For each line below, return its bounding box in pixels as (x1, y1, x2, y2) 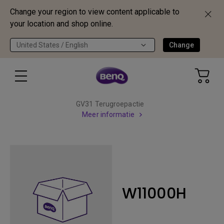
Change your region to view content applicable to (10, 7, 179, 16)
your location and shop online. (10, 19, 113, 28)
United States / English (16, 41, 88, 49)
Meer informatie (82, 110, 134, 118)
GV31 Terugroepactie (76, 100, 144, 108)
